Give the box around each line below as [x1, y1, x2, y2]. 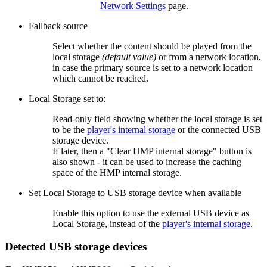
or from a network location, [156, 51, 261, 62]
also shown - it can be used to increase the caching [52, 156, 241, 167]
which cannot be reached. [52, 73, 148, 83]
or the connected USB [175, 124, 261, 135]
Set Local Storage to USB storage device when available [29, 187, 241, 198]
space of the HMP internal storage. [52, 167, 182, 178]
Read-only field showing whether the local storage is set [52, 113, 262, 124]
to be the [52, 124, 87, 135]
